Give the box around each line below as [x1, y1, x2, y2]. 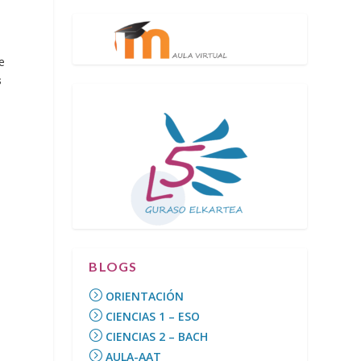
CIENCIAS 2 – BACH [106, 329, 209, 344]
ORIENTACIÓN [106, 288, 185, 304]
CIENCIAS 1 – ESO [106, 309, 201, 324]
